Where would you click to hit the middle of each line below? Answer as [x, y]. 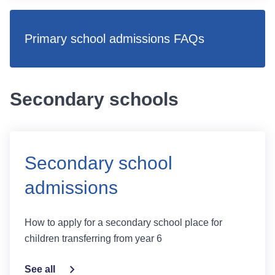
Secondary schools [94, 99]
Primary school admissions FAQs [114, 39]
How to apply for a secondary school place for [123, 223]
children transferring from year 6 [93, 238]
